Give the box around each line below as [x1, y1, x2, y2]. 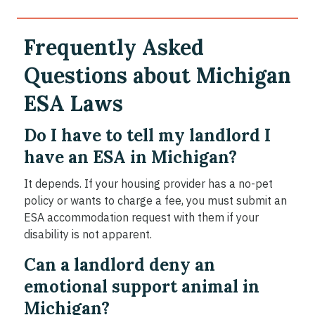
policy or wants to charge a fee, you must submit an [24, 193, 287, 208]
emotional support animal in [24, 276, 259, 298]
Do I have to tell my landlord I [24, 124, 271, 147]
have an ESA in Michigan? [24, 146, 237, 169]
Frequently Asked [24, 34, 204, 61]
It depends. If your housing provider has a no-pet [24, 176, 273, 191]
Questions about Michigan [24, 62, 291, 89]
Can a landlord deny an [24, 254, 215, 276]
